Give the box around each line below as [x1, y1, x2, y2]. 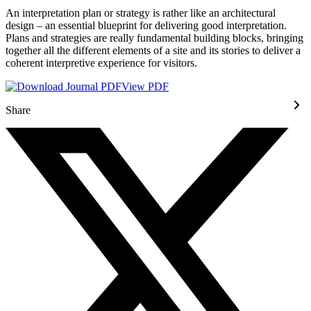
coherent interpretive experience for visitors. [6, 57, 197, 69]
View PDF [121, 81, 169, 93]
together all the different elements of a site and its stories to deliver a [6, 44, 301, 57]
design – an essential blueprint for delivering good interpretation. [6, 19, 287, 32]
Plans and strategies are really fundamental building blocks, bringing [6, 32, 303, 44]
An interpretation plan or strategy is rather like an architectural [6, 7, 276, 19]
